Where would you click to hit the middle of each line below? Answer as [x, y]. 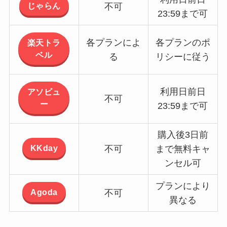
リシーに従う [183, 57]
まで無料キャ [183, 149]
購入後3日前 [183, 135]
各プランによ [113, 43]
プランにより [183, 186]
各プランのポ [183, 43]
